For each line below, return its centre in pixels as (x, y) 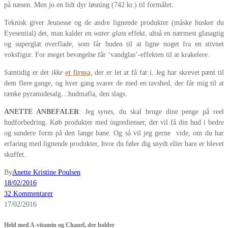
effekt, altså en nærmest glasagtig (175, 34)
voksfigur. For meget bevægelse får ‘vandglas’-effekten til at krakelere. (107, 55)
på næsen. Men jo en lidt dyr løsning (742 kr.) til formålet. (89, 5)
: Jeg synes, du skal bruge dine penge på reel (151, 112)
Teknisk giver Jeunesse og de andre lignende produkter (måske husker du (114, 23)
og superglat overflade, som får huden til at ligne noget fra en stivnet (114, 44)
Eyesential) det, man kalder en (49, 34)
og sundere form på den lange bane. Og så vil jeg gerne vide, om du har (114, 133)
